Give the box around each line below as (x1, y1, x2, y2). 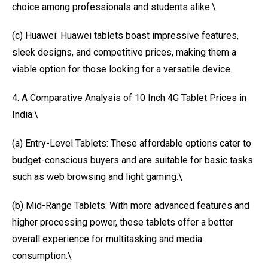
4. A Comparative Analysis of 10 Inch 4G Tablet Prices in (12, 92, 246, 103)
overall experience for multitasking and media (12, 233, 202, 245)
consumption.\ (12, 250, 72, 261)
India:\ (12, 109, 38, 120)
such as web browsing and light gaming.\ (12, 171, 182, 182)
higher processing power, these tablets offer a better (12, 217, 233, 228)
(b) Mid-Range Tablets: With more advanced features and (12, 200, 249, 211)
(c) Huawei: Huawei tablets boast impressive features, (12, 30, 239, 41)
